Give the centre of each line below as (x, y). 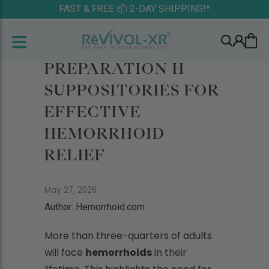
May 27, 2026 (71, 190)
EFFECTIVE (93, 112)
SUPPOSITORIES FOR (132, 90)
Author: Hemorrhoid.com (95, 207)
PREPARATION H (115, 68)
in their (169, 252)
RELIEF (75, 155)
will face (65, 252)
